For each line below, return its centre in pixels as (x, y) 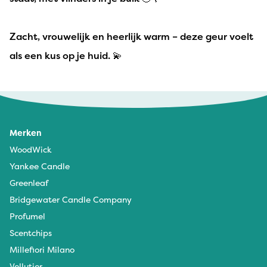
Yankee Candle (40, 166)
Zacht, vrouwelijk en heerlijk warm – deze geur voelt (131, 37)
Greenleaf (29, 183)
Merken (26, 133)
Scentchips (31, 233)
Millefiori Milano (42, 250)
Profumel (27, 216)
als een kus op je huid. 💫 (66, 56)
